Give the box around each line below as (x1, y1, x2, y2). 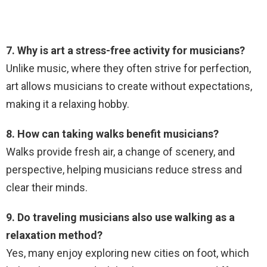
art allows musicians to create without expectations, (6, 79, 252, 92)
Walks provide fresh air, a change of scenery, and (6, 145, 235, 158)
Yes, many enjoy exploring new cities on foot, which (6, 246, 249, 259)
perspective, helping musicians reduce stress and (6, 163, 242, 176)
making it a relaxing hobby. (6, 97, 129, 110)
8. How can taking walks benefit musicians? (6, 127, 219, 140)
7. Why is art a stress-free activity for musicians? (6, 44, 245, 57)
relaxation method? (6, 228, 103, 241)
